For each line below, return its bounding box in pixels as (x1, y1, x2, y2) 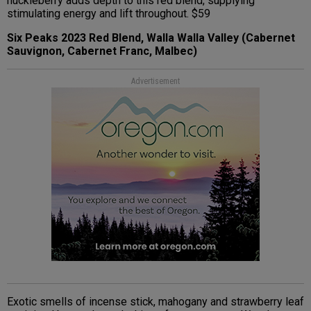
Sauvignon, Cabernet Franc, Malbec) (7, 44, 197, 58)
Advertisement (131, 76, 180, 87)
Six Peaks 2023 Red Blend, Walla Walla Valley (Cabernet (7, 31, 295, 45)
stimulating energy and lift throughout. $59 (7, 7, 210, 21)
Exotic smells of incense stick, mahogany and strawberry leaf (7, 295, 304, 309)
